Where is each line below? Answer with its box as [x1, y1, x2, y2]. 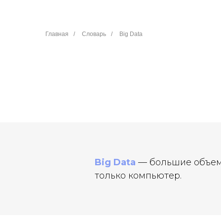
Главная [45, 31, 69, 37]
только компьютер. [95, 170, 182, 181]
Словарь [82, 31, 106, 37]
